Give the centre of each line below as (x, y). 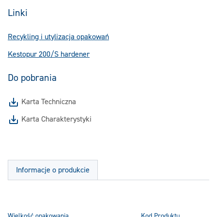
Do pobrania (32, 78)
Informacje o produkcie (53, 170)
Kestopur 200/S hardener (49, 54)
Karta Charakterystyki (56, 119)
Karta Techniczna (49, 102)
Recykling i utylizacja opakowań (58, 37)
